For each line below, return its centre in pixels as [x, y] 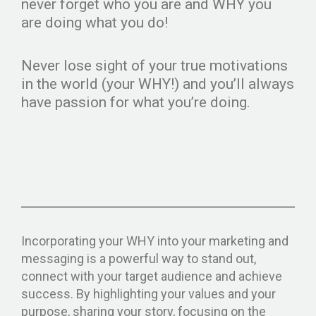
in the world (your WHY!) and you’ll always [158, 84]
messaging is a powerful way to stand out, [139, 258]
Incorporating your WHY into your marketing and [155, 241]
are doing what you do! [96, 22]
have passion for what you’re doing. [136, 102]
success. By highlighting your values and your [148, 293]
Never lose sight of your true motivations [154, 65]
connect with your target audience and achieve [152, 276]
